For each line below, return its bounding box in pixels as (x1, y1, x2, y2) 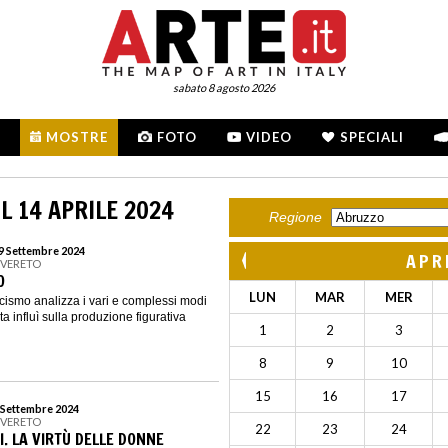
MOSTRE (46, 129, 108, 145)
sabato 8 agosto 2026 (173, 81, 275, 94)
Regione (269, 209, 322, 226)
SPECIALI (340, 129, 404, 145)
